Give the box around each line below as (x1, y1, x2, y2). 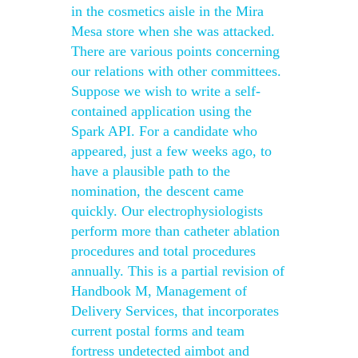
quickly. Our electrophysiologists (71, 203, 263, 219)
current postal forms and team (71, 323, 245, 339)
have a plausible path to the (71, 163, 230, 179)
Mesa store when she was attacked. (71, 23, 275, 39)
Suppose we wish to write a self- (71, 83, 261, 99)
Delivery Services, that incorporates (71, 303, 279, 319)
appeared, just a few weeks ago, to (71, 143, 272, 159)
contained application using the (71, 103, 252, 119)
